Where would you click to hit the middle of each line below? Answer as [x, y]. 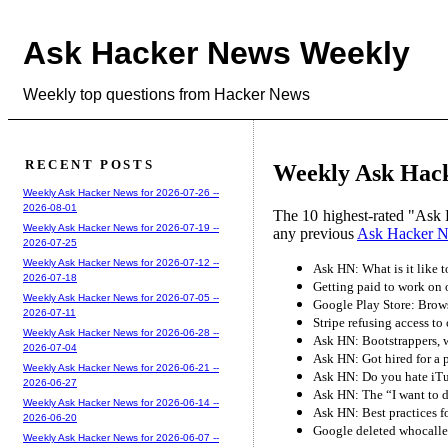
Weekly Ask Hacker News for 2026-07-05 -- [121, 297]
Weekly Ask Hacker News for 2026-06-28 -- [121, 332]
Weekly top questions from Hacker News [166, 94]
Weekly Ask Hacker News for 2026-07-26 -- [121, 192]
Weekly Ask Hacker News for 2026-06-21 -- [121, 367]
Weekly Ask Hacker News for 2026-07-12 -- [121, 262]
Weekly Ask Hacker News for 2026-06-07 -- [121, 437]
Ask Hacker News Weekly [216, 53]
